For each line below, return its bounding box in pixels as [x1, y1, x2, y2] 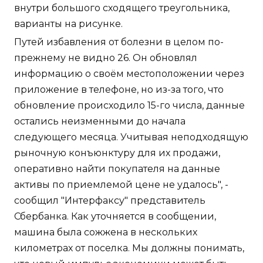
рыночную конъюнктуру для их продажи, [14, 147, 220, 159]
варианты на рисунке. [14, 18, 123, 30]
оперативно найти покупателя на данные [14, 163, 220, 175]
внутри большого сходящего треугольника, [14, 2, 230, 14]
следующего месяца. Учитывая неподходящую [14, 131, 248, 143]
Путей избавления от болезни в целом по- [14, 36, 224, 48]
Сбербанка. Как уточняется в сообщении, [14, 211, 216, 222]
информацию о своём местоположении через [14, 68, 244, 80]
